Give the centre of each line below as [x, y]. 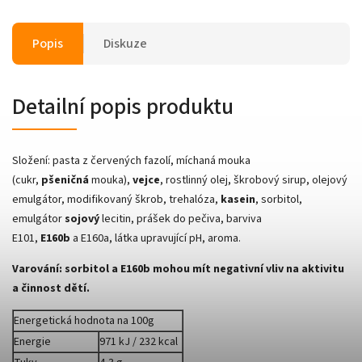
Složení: [31, 160]
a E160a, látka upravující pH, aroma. [157, 238]
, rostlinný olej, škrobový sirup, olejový [254, 180]
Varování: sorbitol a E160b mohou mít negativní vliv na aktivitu [178, 269]
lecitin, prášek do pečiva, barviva [182, 219]
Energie [32, 341]
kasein [238, 199]
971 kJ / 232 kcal [139, 341]
